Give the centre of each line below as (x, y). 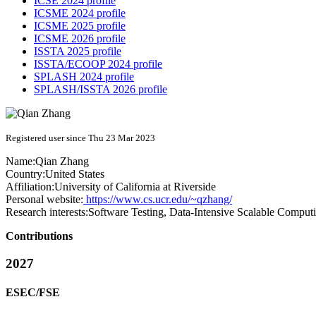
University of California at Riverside (135, 187)
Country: (25, 174)
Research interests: (47, 212)
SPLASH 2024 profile (84, 77)
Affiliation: (30, 187)
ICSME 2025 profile (80, 26)
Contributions (39, 236)
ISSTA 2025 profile (78, 51)
